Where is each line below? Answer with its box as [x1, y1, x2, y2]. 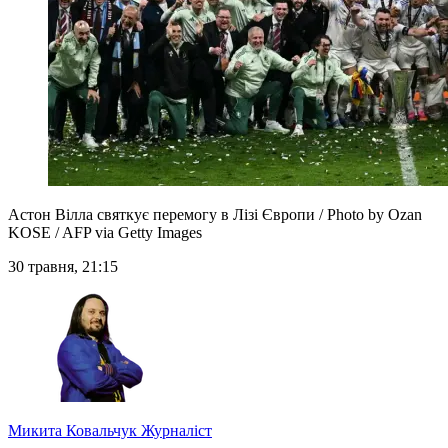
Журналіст [137, 422, 212, 440]
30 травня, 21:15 [8, 258, 118, 276]
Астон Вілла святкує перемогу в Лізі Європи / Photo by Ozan [8, 206, 422, 224]
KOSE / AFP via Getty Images [8, 224, 202, 242]
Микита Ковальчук [8, 422, 137, 440]
